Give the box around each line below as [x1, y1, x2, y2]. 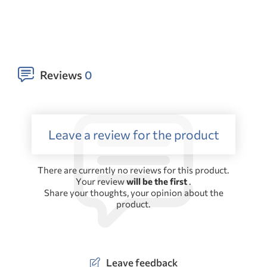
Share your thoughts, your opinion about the [44, 187, 223, 198]
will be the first [126, 176, 187, 187]
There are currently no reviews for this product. [38, 164, 229, 176]
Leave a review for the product [48, 127, 219, 142]
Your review [76, 176, 126, 187]
